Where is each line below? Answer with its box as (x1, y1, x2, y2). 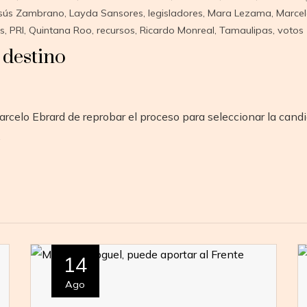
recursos (96, 23, 135, 36)
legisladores (147, 6, 203, 19)
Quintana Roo (28, 23, 92, 36)
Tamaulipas (219, 23, 273, 36)
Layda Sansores (69, 6, 143, 19)
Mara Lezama (207, 6, 271, 19)
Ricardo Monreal (139, 23, 214, 36)
